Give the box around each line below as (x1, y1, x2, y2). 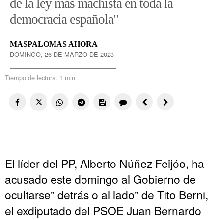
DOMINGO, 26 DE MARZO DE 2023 (10, 50, 114, 59)
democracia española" (10, 12, 118, 27)
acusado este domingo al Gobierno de (5, 170, 196, 187)
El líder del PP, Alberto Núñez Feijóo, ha (5, 155, 204, 171)
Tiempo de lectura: (5, 73, 59, 82)
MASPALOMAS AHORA (10, 40, 98, 49)
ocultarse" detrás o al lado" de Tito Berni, (5, 186, 208, 202)
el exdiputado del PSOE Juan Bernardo (5, 202, 201, 218)
